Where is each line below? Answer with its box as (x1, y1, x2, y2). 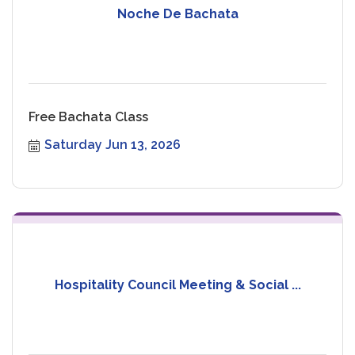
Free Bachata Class (29, 109, 148, 124)
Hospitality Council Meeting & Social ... (54, 277, 301, 293)
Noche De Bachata (116, 6, 239, 22)
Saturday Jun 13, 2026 (44, 136, 181, 152)
